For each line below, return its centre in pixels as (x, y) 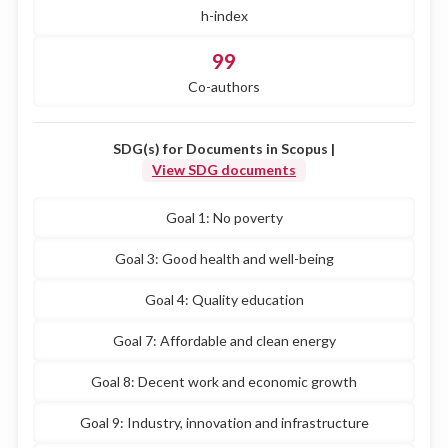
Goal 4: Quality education (224, 299)
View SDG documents (224, 169)
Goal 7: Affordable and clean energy (224, 340)
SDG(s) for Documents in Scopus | (224, 148)
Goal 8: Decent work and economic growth (224, 381)
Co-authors (224, 86)
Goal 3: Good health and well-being (224, 258)
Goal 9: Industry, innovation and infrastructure (224, 422)
